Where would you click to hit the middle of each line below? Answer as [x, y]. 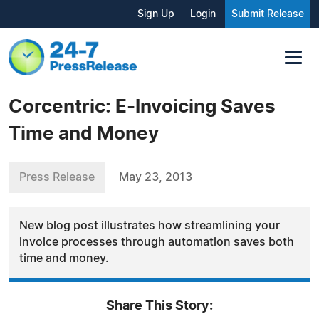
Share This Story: [159, 306]
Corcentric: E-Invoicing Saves [142, 106]
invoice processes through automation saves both [157, 242]
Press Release [57, 177]
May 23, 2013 [156, 177]
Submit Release [268, 14]
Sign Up [156, 14]
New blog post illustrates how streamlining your [150, 225]
